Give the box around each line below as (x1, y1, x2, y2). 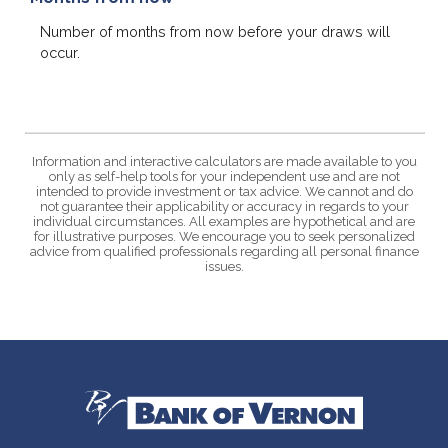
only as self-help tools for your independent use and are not (48, 168, 400, 184)
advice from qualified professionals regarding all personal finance (29, 243, 419, 259)
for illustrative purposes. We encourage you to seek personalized (33, 228, 415, 244)
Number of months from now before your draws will (40, 23, 390, 41)
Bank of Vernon (83, 390, 196, 410)
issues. (204, 258, 244, 274)
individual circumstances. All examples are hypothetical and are (33, 213, 415, 229)
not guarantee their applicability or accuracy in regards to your (39, 198, 409, 214)
